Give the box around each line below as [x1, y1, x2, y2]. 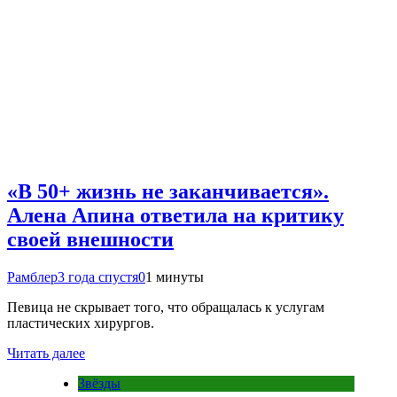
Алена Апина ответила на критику [7, 204, 344, 228]
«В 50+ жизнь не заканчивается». [7, 180, 329, 204]
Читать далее [7, 346, 85, 362]
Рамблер [7, 269, 58, 285]
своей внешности [7, 228, 174, 252]
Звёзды [78, 376, 121, 392]
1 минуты [145, 269, 204, 285]
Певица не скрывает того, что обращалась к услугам [7, 300, 324, 315]
